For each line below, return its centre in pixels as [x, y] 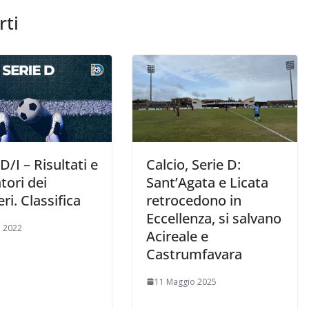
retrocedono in [194, 200]
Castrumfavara [194, 254]
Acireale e [177, 236]
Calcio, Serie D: [193, 164]
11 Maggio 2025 [186, 281]
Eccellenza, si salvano [214, 218]
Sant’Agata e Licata [207, 182]
